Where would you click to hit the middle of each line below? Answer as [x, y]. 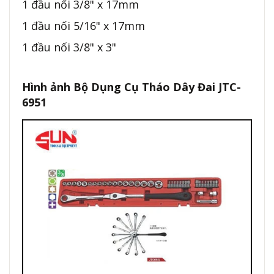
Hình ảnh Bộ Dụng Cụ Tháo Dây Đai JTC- [131, 87]
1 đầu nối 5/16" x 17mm [83, 26]
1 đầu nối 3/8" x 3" [71, 47]
